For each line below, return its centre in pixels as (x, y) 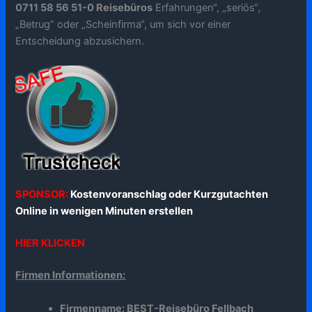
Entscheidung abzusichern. (80, 41)
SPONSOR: (43, 195)
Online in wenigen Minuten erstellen (104, 211)
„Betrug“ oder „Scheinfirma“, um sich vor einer (123, 24)
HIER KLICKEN (50, 243)
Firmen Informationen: (71, 275)
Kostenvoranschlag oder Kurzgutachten (170, 195)
